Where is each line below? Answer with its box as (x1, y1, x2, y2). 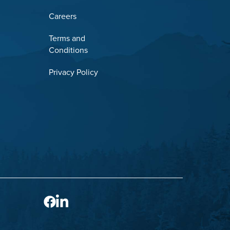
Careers (49, 10, 77, 23)
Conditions (49, 44, 88, 56)
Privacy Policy (49, 66, 99, 79)
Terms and (49, 32, 86, 45)
